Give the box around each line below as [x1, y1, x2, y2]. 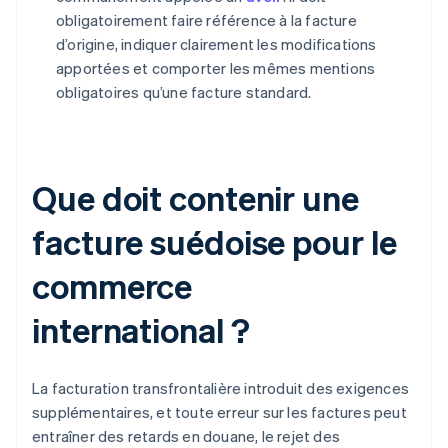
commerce [32, 264, 193, 308]
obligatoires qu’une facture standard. [56, 82, 312, 103]
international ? [32, 308, 250, 352]
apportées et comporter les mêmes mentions [56, 58, 376, 79]
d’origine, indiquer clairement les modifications [56, 34, 377, 55]
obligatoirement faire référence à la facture [56, 10, 357, 31]
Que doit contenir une [32, 176, 359, 220]
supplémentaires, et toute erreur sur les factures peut [32, 402, 407, 423]
